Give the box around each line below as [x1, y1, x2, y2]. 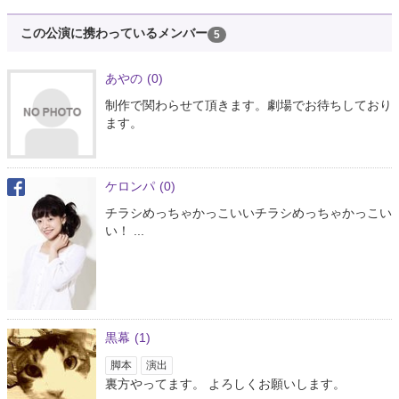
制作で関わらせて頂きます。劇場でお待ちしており [105, 97, 392, 112]
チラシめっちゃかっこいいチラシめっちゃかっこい [105, 205, 392, 220]
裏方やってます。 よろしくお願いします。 [105, 377, 346, 392]
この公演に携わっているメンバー [20, 26, 208, 41]
